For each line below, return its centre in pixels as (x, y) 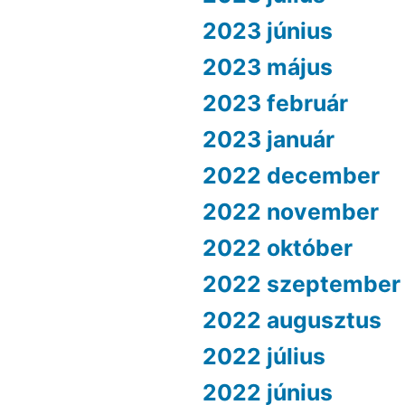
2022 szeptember (301, 284)
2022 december (291, 176)
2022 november (291, 212)
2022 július (264, 357)
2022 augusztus (292, 320)
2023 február (275, 104)
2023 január (268, 140)
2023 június (268, 31)
